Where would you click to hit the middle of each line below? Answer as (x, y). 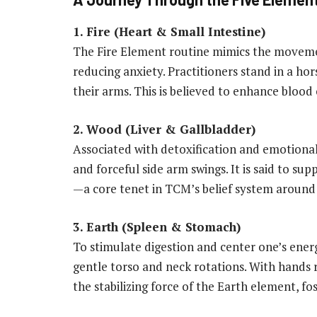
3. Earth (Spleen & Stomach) (157, 227)
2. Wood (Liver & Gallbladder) (164, 129)
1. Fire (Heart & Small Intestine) (169, 32)
